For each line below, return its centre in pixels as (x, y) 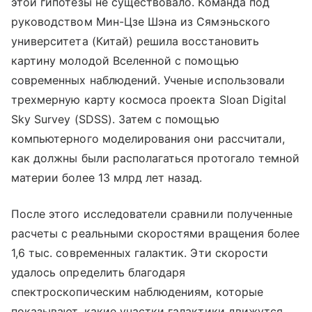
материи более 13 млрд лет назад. (107, 178)
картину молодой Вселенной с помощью (125, 61)
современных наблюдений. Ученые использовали (148, 80)
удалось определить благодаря (99, 273)
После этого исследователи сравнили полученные (152, 214)
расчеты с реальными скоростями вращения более (156, 234)
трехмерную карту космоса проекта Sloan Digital (149, 100)
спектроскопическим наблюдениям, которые (137, 292)
